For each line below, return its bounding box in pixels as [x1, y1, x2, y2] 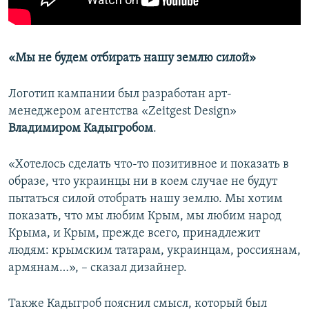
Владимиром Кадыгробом [8, 122, 153, 136]
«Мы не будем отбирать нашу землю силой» [8, 52, 256, 66]
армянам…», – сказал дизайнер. [8, 261, 187, 275]
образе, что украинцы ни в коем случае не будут [8, 175, 277, 189]
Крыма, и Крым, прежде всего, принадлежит [8, 227, 260, 241]
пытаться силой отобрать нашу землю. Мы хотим [8, 192, 283, 206]
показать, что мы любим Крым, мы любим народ [8, 210, 281, 223]
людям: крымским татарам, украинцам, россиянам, [8, 244, 301, 258]
